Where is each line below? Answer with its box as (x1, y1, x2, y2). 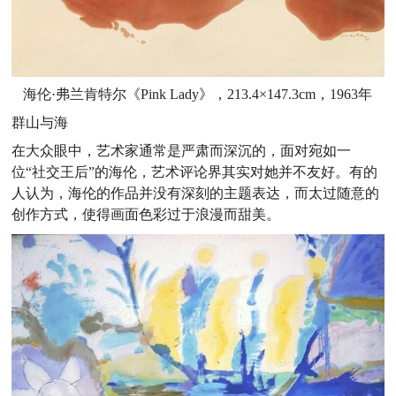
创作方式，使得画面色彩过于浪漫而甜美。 (11, 207, 281, 223)
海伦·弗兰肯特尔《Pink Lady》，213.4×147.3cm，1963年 (23, 87, 373, 103)
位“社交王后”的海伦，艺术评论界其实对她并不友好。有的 (11, 164, 378, 180)
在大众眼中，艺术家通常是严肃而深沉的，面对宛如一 (11, 143, 352, 159)
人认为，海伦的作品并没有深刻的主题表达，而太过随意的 (11, 186, 380, 202)
